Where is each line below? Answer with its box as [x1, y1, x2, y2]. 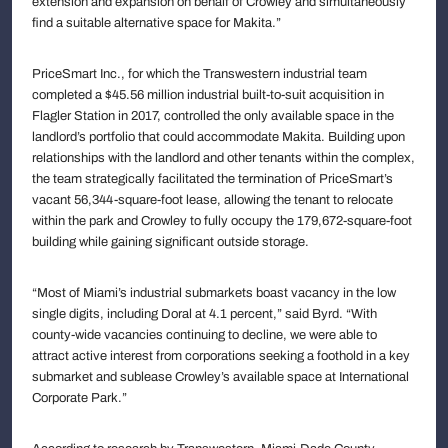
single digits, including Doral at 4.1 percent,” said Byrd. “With [32, 306, 377, 321]
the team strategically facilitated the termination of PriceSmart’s [32, 171, 393, 186]
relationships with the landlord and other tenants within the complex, [32, 150, 415, 165]
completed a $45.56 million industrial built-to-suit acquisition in [32, 87, 384, 102]
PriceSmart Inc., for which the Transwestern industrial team [32, 66, 367, 81]
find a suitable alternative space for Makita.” [32, 15, 281, 30]
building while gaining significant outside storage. [32, 234, 309, 249]
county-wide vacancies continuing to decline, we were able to [32, 327, 377, 342]
